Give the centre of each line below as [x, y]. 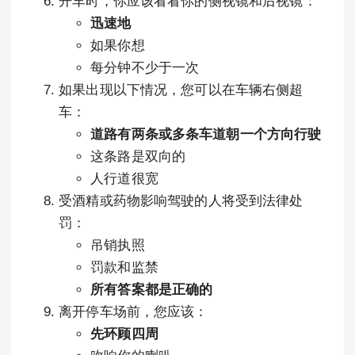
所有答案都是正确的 [152, 290]
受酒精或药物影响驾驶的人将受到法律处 [181, 201]
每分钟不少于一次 [145, 68]
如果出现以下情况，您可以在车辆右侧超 [181, 90]
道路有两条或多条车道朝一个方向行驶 [206, 134]
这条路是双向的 [138, 157]
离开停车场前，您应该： [134, 312]
